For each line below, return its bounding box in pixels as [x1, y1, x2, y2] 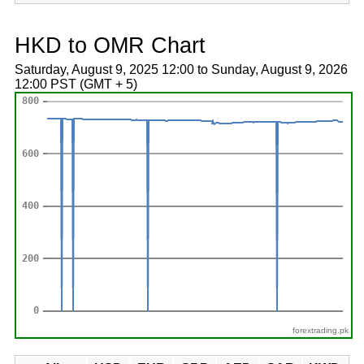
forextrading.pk [292, 326, 349, 335]
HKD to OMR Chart [14, 32, 206, 58]
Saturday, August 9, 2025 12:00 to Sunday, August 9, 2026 [14, 63, 348, 76]
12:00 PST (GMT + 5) [14, 77, 137, 91]
